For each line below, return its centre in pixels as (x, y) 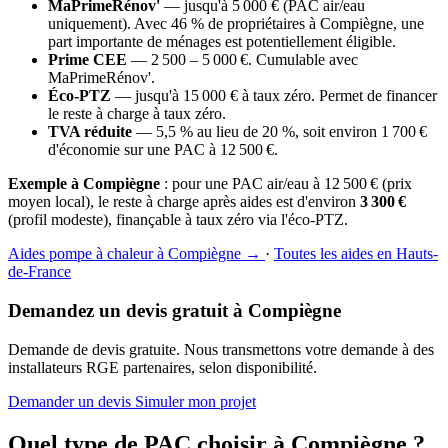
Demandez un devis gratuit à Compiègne (174, 310)
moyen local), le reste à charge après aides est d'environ (184, 202)
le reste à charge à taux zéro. (137, 114)
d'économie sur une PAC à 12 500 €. (163, 150)
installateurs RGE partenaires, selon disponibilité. (162, 367)
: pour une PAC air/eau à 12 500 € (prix (286, 184)
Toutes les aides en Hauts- (356, 254)
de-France (39, 272)
